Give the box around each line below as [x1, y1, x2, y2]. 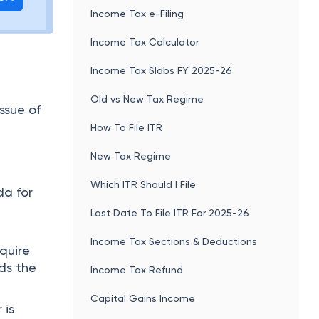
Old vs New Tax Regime [90, 93, 204, 105]
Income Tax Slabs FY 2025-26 [90, 64, 233, 76]
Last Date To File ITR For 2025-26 [90, 206, 250, 219]
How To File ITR [90, 121, 163, 133]
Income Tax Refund [90, 263, 184, 276]
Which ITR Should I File [90, 178, 197, 190]
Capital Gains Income [90, 292, 196, 304]
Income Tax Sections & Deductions [90, 235, 258, 247]
